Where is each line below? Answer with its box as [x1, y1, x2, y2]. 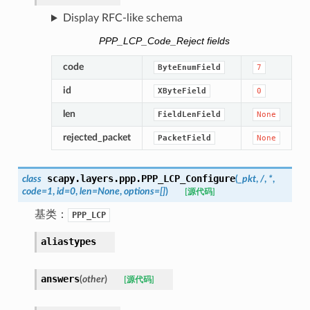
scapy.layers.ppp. [46, 172, 141, 184]
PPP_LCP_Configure [140, 172, 235, 184]
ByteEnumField [157, 62, 221, 72]
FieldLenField [157, 109, 221, 119]
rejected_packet [62, 131, 131, 143]
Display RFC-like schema [62, 12, 183, 24]
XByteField [157, 86, 206, 95]
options [123, 185, 154, 197]
